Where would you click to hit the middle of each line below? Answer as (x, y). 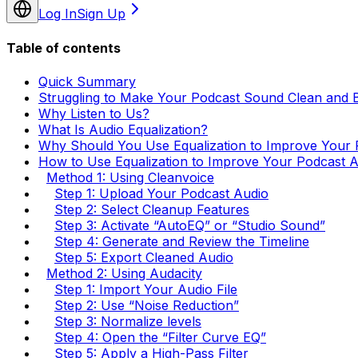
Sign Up (101, 13)
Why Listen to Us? (94, 113)
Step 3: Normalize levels (128, 321)
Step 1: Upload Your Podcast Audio (161, 193)
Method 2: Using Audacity (124, 273)
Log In (58, 13)
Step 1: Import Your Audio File (146, 289)
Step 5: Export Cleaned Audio (144, 257)
